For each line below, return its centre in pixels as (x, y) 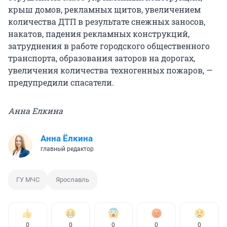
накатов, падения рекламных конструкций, (99, 34)
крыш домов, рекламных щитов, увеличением (104, 10)
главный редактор (67, 149)
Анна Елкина (35, 111)
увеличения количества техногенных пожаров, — (110, 70)
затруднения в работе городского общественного (109, 46)
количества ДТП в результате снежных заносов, (107, 22)
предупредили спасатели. (61, 83)
